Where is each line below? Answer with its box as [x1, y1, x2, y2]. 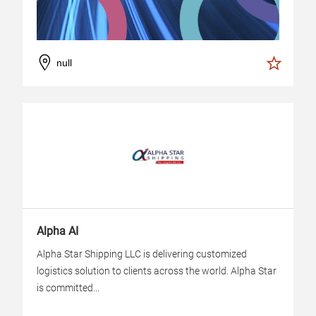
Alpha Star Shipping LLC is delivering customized [37, 248, 247, 260]
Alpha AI [37, 224, 78, 238]
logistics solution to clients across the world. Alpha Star [37, 265, 276, 276]
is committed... [37, 282, 99, 293]
